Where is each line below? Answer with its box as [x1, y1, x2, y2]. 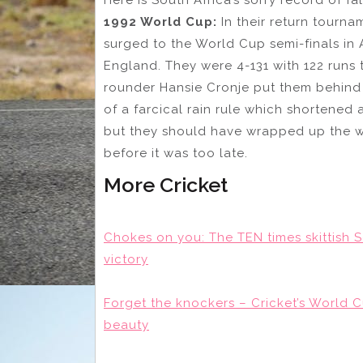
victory [104, 251, 148, 267]
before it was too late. [104, 145, 252, 160]
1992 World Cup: [104, 14, 221, 29]
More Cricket [104, 172, 228, 197]
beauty [104, 317, 149, 332]
